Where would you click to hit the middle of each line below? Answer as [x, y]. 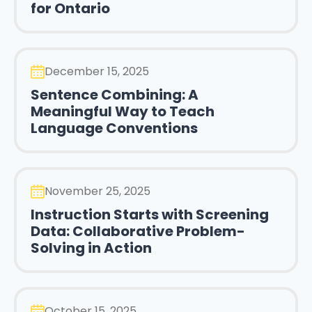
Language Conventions [114, 128]
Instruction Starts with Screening [150, 214]
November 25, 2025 [97, 191]
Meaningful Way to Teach [123, 111]
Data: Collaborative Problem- [138, 231]
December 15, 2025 [97, 71]
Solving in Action [91, 248]
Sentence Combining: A [115, 94]
